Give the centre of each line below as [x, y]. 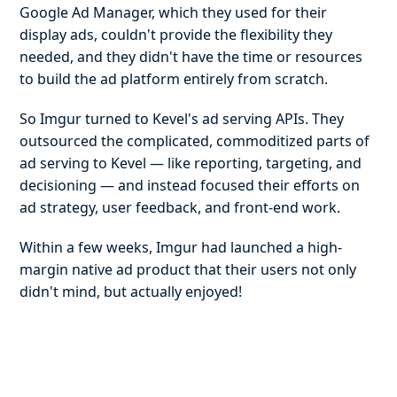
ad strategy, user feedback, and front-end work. [180, 207]
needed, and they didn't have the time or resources [191, 57]
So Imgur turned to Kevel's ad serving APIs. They [182, 119]
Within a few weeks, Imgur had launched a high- [181, 247]
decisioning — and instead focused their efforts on [190, 185]
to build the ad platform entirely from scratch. [174, 79]
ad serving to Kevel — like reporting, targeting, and [191, 163]
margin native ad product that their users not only [188, 269]
